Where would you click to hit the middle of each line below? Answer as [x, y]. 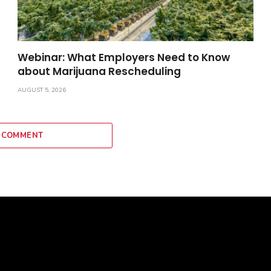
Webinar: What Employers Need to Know [124, 57]
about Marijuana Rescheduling [100, 71]
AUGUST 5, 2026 [42, 90]
